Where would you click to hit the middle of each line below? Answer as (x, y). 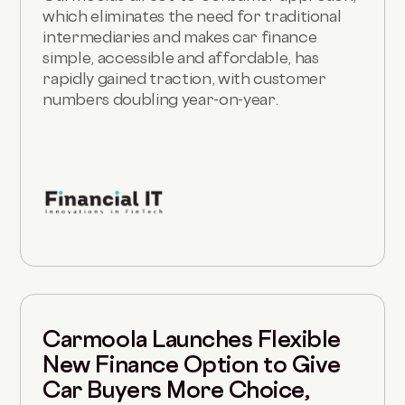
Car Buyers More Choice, (176, 389)
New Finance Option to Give (192, 364)
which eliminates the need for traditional (192, 15)
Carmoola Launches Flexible (192, 339)
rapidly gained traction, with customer (184, 78)
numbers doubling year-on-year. (160, 99)
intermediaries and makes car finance (180, 36)
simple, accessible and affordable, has (181, 57)
